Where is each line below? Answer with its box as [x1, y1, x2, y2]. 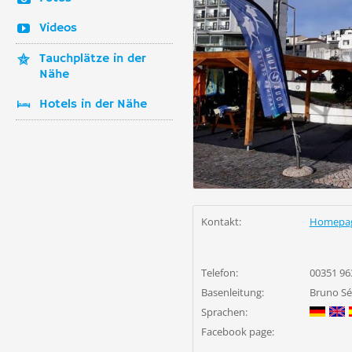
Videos [39, 20, 77, 36]
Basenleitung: [201, 285, 264, 299]
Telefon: [201, 266, 238, 280]
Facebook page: [201, 324, 274, 339]
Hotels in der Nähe [39, 97, 147, 112]
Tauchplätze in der [39, 51, 145, 67]
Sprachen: [201, 305, 247, 319]
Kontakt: [201, 214, 241, 229]
